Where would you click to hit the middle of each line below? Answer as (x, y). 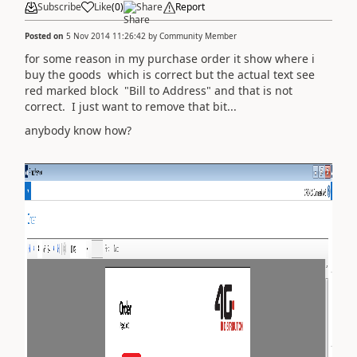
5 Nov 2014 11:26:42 (106, 35)
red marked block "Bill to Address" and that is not (159, 90)
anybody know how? (78, 130)
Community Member (198, 35)
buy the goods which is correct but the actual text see (170, 74)
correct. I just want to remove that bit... (131, 106)
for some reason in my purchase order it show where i (170, 58)
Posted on (45, 35)
